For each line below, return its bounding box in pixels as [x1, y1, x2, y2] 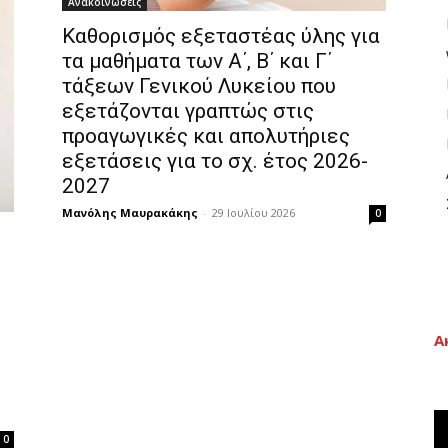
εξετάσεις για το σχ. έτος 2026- [62, 149, 368, 174]
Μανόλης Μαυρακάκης [62, 205, 198, 221]
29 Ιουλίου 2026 [212, 205, 295, 221]
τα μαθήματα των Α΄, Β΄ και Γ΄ [62, 49, 332, 74]
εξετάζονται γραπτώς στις [62, 99, 314, 124]
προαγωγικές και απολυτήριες [62, 124, 350, 149]
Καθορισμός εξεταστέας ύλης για [62, 24, 380, 49]
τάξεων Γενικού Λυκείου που [62, 74, 336, 99]
